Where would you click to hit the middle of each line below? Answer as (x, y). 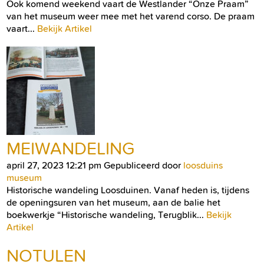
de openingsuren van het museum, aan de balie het (113, 202)
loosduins (203, 165)
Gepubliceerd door (143, 165)
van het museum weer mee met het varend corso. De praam (131, 16)
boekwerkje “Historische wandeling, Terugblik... (106, 214)
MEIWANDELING (70, 148)
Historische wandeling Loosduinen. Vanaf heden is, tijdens (128, 190)
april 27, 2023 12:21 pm (54, 165)
